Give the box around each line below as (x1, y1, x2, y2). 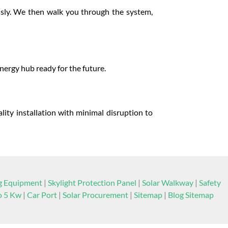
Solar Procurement (62, 190, 130, 199)
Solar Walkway (141, 178, 193, 187)
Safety (198, 178, 221, 187)
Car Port (26, 190, 59, 199)
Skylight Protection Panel (47, 178, 136, 187)
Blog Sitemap (167, 190, 214, 199)
